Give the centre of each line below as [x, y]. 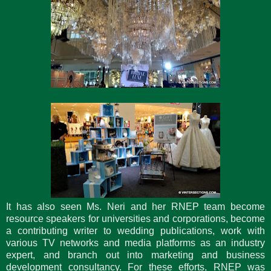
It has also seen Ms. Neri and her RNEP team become [135, 206]
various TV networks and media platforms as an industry [135, 243]
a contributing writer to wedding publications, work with [135, 230]
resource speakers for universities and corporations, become [135, 218]
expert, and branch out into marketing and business [135, 255]
